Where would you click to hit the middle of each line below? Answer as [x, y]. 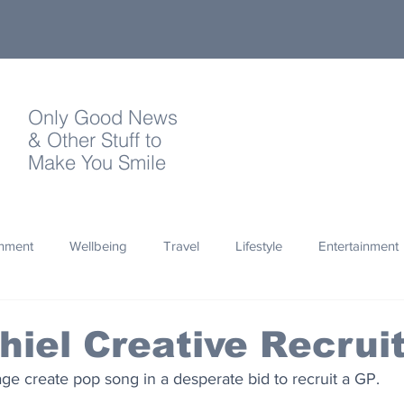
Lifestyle [259, 245]
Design [93, 390]
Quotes [35, 317]
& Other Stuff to [97, 140]
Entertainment [358, 245]
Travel [181, 245]
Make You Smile [97, 162]
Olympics [306, 317]
